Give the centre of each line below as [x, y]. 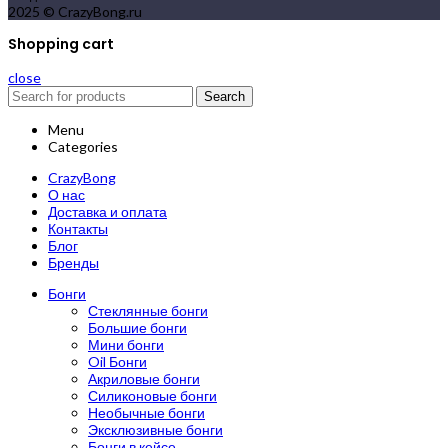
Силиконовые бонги [152, 396]
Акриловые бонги [144, 379]
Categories [83, 147]
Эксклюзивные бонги [155, 430]
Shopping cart [61, 44]
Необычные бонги [146, 413]
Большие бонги [137, 328]
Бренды [73, 263]
